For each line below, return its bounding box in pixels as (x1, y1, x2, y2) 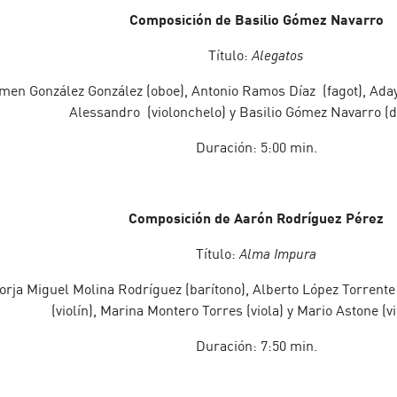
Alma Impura (239, 245, 316, 262)
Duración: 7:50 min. (195, 337, 317, 354)
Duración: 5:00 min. (195, 138, 317, 156)
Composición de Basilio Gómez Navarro (128, 11, 384, 27)
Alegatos (252, 46, 304, 64)
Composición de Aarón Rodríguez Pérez (128, 209, 384, 226)
